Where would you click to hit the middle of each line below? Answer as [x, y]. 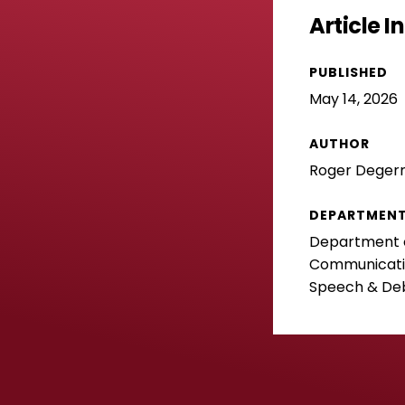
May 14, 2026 [353, 99]
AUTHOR [339, 143]
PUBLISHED [348, 72]
